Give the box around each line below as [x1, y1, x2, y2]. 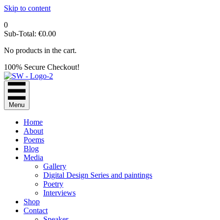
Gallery [43, 162, 66, 170]
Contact [24, 206, 48, 215]
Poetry [43, 180, 63, 188]
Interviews [43, 189, 76, 197]
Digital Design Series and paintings [43, 171, 152, 179]
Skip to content [4, 4, 51, 12]
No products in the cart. [4, 46, 77, 55]
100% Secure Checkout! [4, 63, 80, 71]
